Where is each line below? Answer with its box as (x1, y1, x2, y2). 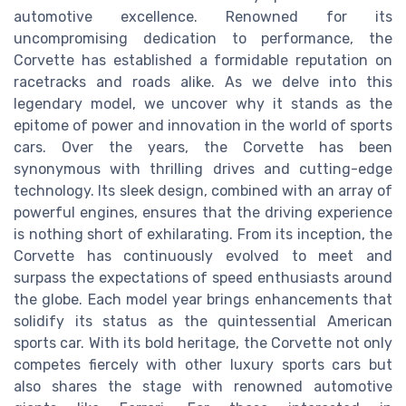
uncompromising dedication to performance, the (14, 30, 392, 48)
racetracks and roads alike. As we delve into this (14, 73, 392, 92)
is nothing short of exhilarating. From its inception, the (14, 226, 392, 244)
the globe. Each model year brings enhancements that (14, 291, 392, 309)
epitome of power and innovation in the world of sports (14, 117, 392, 135)
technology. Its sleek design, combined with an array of (14, 182, 392, 200)
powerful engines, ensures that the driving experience (14, 204, 392, 222)
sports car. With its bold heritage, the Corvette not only (14, 334, 392, 353)
